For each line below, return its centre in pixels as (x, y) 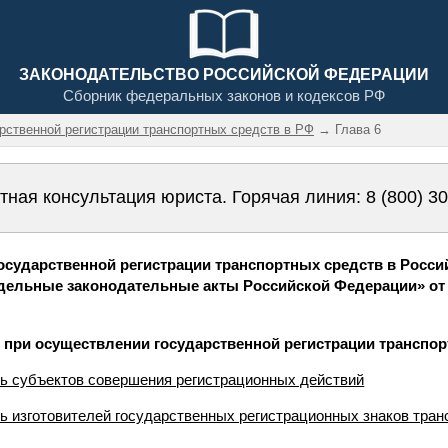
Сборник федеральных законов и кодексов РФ (224, 95)
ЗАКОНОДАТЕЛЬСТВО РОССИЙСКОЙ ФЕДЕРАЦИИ (224, 74)
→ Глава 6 (347, 129)
